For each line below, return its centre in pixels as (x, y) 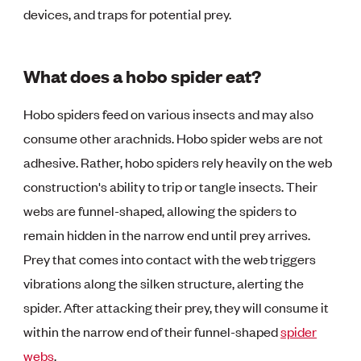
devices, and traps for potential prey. (128, 13)
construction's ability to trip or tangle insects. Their (171, 186)
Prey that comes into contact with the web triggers (170, 258)
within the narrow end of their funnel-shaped (152, 331)
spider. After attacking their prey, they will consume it (176, 307)
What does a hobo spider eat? (143, 75)
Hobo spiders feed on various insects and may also (169, 113)
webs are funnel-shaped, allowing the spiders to (160, 210)
